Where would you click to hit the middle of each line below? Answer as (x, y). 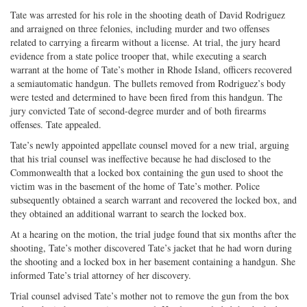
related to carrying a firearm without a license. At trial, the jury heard (145, 42)
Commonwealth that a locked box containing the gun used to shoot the (147, 172)
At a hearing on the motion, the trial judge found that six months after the (153, 234)
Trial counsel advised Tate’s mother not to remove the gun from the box (150, 295)
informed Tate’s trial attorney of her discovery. (101, 275)
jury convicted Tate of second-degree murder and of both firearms (138, 110)
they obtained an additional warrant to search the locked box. (128, 213)
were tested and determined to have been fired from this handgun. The (146, 97)
